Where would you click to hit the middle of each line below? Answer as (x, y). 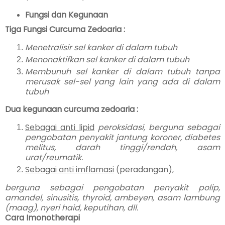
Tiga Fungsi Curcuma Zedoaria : (65, 29)
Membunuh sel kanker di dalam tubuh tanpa (123, 71)
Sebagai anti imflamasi (70, 170)
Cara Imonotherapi (42, 217)
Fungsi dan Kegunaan (66, 15)
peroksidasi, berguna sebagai (159, 128)
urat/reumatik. (54, 158)
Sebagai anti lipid (60, 128)
